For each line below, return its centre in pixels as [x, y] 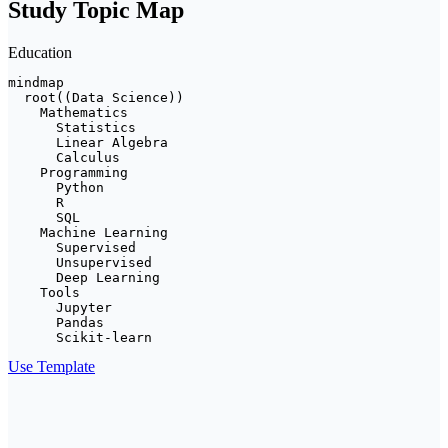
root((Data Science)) [96, 97]
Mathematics [68, 112]
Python [56, 187]
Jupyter [60, 307]
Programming [68, 172]
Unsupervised [80, 262]
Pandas [56, 322]
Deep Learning [84, 277]
